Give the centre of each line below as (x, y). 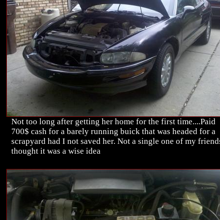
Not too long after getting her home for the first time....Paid (113, 122)
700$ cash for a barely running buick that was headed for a (113, 132)
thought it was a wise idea (56, 151)
